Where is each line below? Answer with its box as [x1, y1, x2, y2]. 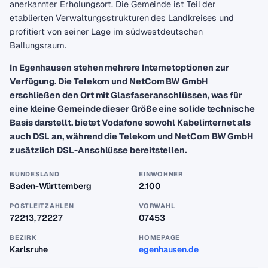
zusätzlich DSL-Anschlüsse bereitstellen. [10, 144, 187, 156]
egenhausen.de [139, 244, 199, 255]
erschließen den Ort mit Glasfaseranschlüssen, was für [10, 89, 243, 100]
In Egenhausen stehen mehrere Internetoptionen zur [10, 62, 230, 73]
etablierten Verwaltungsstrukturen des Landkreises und [10, 12, 234, 23]
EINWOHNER [139, 170, 184, 178]
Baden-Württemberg [10, 181, 92, 191]
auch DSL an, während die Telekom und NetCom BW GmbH [10, 130, 254, 142]
